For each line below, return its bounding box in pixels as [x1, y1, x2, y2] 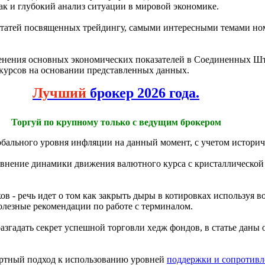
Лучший [33, 85, 86, 101]
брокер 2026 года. [86, 85, 199, 101]
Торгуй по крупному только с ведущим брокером [11, 117, 221, 128]
